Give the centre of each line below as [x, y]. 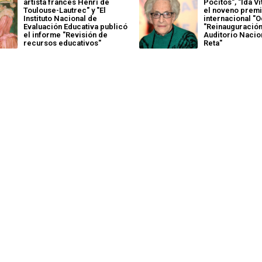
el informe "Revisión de [65, 35]
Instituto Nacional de [60, 18]
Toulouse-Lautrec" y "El [64, 10]
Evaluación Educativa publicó [75, 27]
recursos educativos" [62, 43]
